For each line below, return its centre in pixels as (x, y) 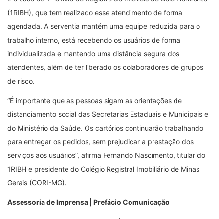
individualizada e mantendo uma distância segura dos (93, 53)
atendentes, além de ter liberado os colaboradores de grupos (105, 67)
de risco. (21, 81)
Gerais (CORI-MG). (37, 182)
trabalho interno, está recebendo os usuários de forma (94, 40)
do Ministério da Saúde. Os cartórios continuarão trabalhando (105, 128)
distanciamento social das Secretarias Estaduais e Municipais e (108, 114)
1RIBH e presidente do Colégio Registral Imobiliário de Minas (103, 169)
